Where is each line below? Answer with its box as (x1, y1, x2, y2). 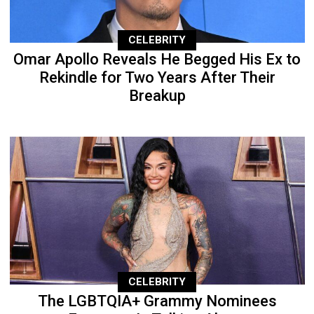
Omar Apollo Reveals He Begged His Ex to (13, 50, 301, 69)
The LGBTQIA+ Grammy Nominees (37, 292, 277, 310)
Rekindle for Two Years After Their (39, 69, 275, 87)
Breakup (128, 87, 186, 105)
